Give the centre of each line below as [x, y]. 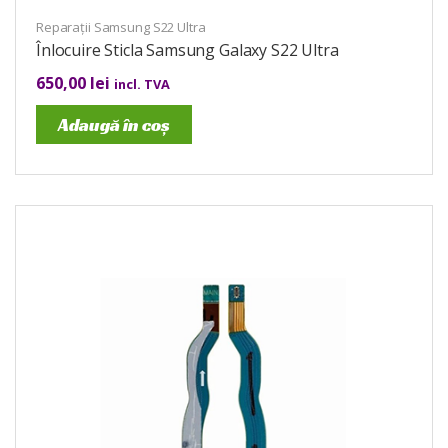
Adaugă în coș [114, 124]
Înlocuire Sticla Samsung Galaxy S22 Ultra [187, 49]
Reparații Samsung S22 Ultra [121, 26]
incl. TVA [142, 83]
